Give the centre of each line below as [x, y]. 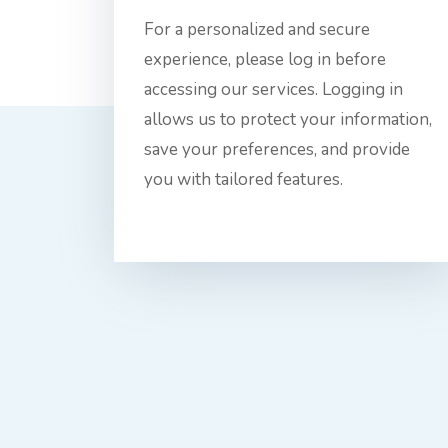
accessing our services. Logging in [273, 89]
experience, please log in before [265, 59]
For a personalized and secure [257, 29]
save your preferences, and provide [277, 149]
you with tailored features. [243, 179]
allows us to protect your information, [288, 119]
